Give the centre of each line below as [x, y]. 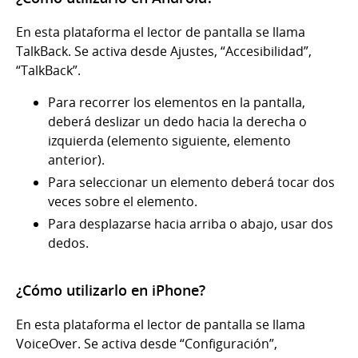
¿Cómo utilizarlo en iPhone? [111, 290]
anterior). [76, 160]
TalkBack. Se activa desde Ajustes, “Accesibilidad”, [164, 52]
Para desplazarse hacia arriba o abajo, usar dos [191, 224]
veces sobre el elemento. [123, 202]
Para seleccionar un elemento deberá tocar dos [191, 183]
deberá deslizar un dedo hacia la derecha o [177, 122]
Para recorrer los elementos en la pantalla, [177, 103]
